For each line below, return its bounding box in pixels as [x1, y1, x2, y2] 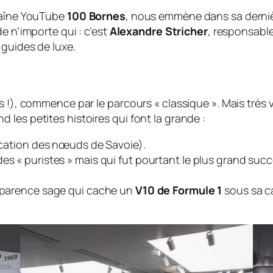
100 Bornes [66, 9, 126, 24]
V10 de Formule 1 [135, 183, 222, 197]
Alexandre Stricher [109, 24, 208, 39]
